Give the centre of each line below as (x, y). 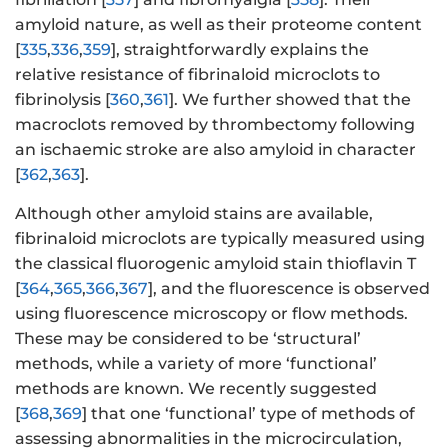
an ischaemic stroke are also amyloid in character (215, 150)
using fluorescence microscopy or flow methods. (211, 313)
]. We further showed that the (290, 100)
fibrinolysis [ (62, 100)
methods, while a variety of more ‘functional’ (196, 363)
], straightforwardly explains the (240, 50)
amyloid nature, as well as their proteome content (218, 25)
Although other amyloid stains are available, (194, 213)
